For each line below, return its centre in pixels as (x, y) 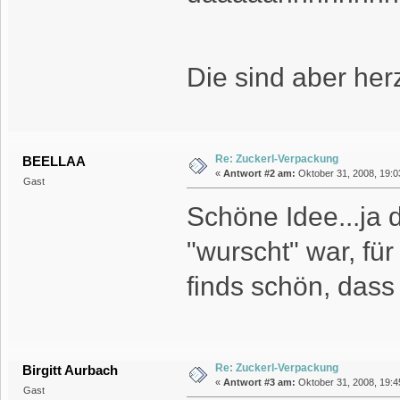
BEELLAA (54, 162)
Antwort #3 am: (259, 383)
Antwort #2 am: (259, 174)
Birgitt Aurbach (71, 371)
